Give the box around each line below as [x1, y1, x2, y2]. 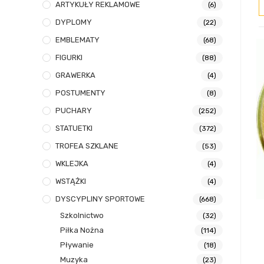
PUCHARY [55, 106, 92, 115]
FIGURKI [55, 53, 82, 62]
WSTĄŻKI [55, 177, 86, 186]
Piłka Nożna [60, 226, 104, 235]
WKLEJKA [55, 159, 88, 169]
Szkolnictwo [60, 211, 104, 220]
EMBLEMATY [55, 35, 100, 45]
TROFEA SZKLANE [55, 141, 118, 151]
